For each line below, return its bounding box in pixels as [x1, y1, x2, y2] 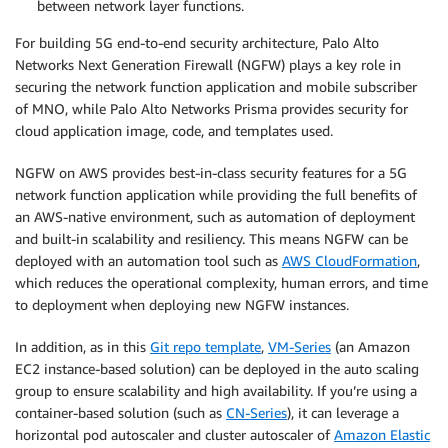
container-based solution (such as [15, 404, 226, 422]
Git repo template [150, 338, 261, 356]
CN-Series [226, 404, 287, 422]
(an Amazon [331, 338, 410, 356]
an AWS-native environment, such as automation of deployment [15, 208, 415, 226]
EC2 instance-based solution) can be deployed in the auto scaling [15, 360, 419, 378]
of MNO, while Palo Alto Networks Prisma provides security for [15, 100, 408, 118]
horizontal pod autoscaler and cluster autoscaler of [15, 426, 334, 444]
